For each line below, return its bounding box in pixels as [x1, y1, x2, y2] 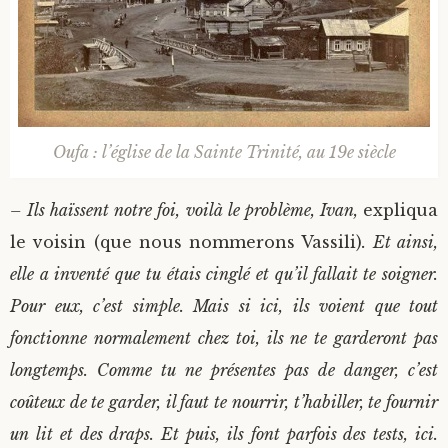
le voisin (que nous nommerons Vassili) [10, 232, 363, 253]
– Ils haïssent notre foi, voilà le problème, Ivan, [10, 200, 363, 221]
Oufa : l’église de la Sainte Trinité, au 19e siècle [52, 142, 396, 163]
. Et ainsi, [362, 232, 439, 253]
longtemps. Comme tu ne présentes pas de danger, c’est [10, 360, 438, 381]
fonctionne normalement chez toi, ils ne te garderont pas [10, 328, 438, 349]
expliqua [363, 200, 438, 221]
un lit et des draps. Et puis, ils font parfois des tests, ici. [10, 424, 438, 445]
